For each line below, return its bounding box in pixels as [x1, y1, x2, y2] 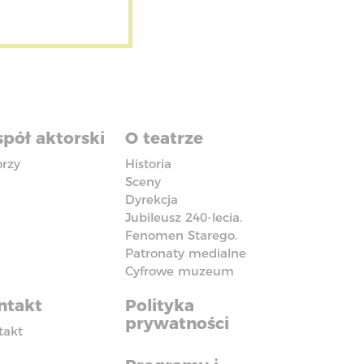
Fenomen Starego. [125, 227, 238, 243]
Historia [125, 156, 172, 171]
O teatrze [125, 128, 204, 148]
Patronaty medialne [125, 245, 247, 261]
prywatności [125, 314, 230, 333]
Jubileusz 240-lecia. [125, 210, 243, 225]
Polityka [125, 296, 195, 315]
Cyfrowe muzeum [125, 263, 235, 279]
